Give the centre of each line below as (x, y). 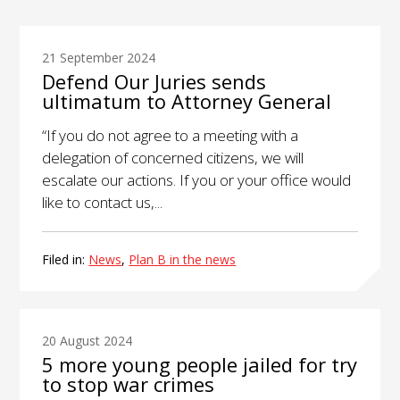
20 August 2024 (87, 340)
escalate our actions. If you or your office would (197, 179)
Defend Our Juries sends (154, 81)
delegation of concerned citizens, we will (173, 157)
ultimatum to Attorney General (187, 100)
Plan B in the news (183, 259)
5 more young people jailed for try (200, 364)
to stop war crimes (129, 383)
